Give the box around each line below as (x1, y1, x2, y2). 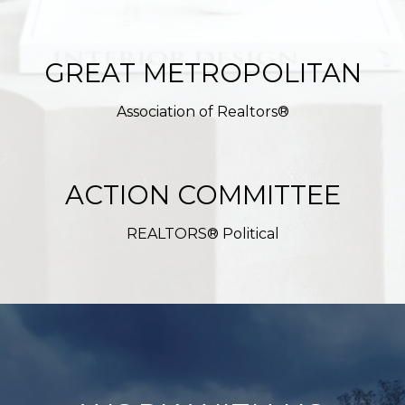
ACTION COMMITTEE (64, 179, 341, 212)
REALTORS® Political (126, 225, 279, 243)
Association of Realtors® (116, 103, 289, 121)
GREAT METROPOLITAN (43, 57, 362, 89)
